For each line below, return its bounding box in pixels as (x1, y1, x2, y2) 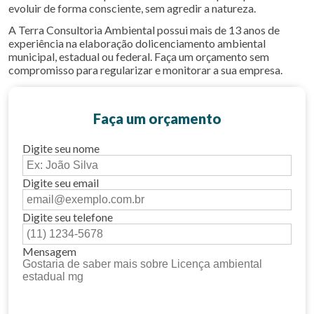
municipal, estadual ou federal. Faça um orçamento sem (8, 50, 269, 63)
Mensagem (22, 245, 76, 258)
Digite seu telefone (22, 210, 113, 224)
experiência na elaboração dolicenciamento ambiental (8, 36, 266, 50)
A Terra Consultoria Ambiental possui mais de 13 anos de (8, 23, 280, 36)
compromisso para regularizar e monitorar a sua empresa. (8, 63, 282, 76)
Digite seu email (22, 176, 99, 189)
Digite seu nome (22, 142, 100, 155)
